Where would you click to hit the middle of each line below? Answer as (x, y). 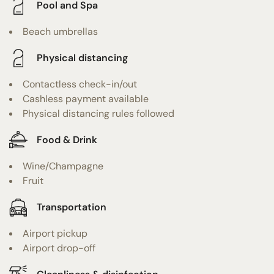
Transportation (72, 207)
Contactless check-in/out (80, 84)
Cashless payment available (86, 98)
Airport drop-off (59, 248)
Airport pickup (55, 233)
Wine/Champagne (63, 166)
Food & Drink (67, 140)
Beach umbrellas (60, 31)
